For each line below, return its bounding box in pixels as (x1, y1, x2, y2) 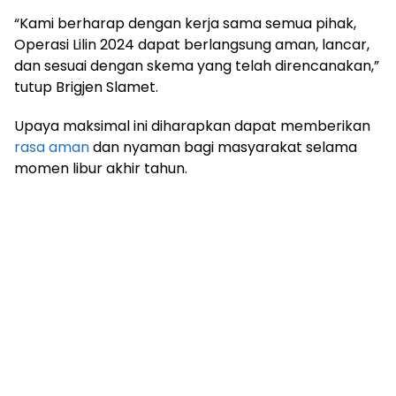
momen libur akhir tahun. (14, 157, 187, 179)
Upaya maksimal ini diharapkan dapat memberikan (14, 115, 370, 136)
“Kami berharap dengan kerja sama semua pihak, (14, 12, 356, 34)
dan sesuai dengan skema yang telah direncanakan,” (14, 55, 379, 76)
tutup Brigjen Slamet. (14, 76, 158, 97)
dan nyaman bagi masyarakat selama (89, 136, 357, 157)
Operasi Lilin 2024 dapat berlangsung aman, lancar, (14, 34, 369, 55)
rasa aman (14, 136, 89, 157)
